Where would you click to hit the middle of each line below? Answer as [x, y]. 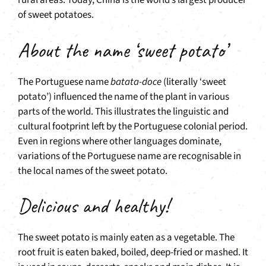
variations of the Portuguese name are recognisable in [129, 156]
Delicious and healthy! [93, 206]
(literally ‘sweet [194, 82]
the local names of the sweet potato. [93, 171]
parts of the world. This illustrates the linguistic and [123, 111]
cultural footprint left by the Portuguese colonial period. [133, 126]
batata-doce [136, 82]
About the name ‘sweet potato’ [122, 50]
